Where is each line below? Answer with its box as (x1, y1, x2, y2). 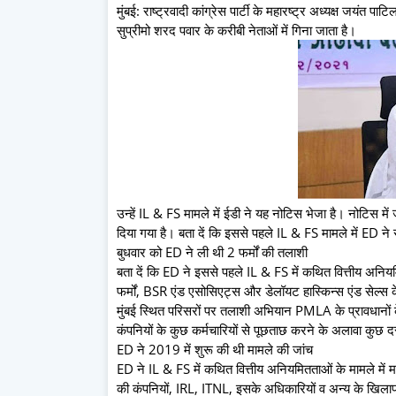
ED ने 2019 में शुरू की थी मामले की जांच (117, 339, 313, 358)
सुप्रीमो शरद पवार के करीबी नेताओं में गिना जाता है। (117, 20, 356, 39)
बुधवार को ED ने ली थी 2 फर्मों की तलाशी (117, 242, 308, 261)
